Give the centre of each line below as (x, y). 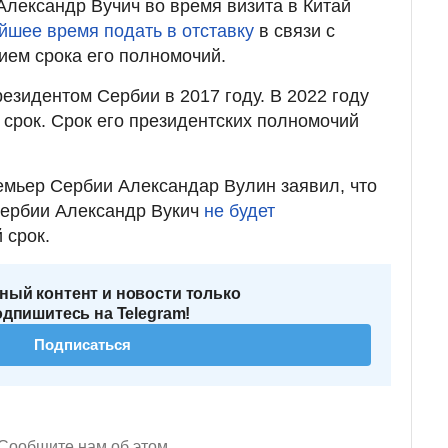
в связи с (297, 30)
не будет (239, 210)
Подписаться (82, 344)
